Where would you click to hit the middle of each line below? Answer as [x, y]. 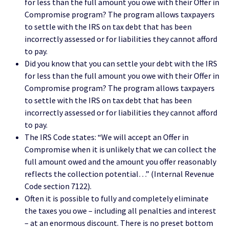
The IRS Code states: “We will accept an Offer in [107, 137]
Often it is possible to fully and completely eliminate [117, 199]
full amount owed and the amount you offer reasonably [120, 162]
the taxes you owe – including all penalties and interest [120, 211]
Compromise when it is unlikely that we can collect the [120, 150]
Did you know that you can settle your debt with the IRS [121, 64]
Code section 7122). [58, 186]
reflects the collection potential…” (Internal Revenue [119, 174]
